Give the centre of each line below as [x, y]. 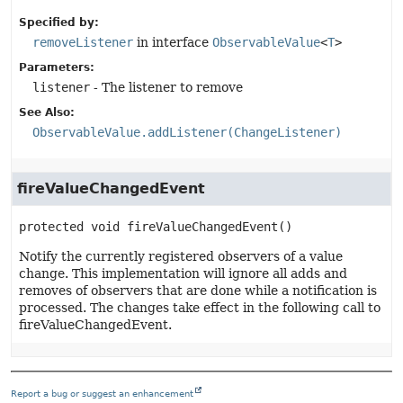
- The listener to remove [166, 87]
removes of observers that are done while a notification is [198, 291]
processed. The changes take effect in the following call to [200, 308]
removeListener [83, 42]
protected [51, 227]
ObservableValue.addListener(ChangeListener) [187, 132]
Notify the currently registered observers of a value [181, 256]
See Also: [47, 112]
